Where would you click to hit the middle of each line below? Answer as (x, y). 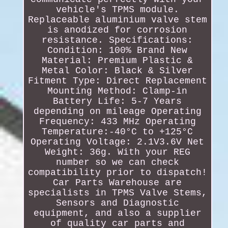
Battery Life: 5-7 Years (118, 101)
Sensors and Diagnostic (117, 203)
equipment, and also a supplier (117, 213)
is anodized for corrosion (118, 30)
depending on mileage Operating (117, 111)
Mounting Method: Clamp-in (118, 91)
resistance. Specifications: (118, 40)
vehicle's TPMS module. (117, 9)
